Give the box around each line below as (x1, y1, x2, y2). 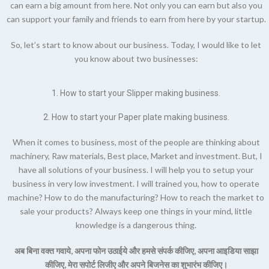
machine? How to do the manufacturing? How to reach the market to (8, 192, 264, 203)
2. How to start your (43, 112, 118, 122)
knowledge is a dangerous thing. (76, 220, 196, 231)
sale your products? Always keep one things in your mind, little (20, 206, 252, 217)
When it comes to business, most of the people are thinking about (12, 137, 260, 148)
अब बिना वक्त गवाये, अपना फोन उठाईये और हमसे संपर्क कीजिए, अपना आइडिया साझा (14, 246, 258, 256)
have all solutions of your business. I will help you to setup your (19, 165, 253, 175)
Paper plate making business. (118, 112, 229, 122)
